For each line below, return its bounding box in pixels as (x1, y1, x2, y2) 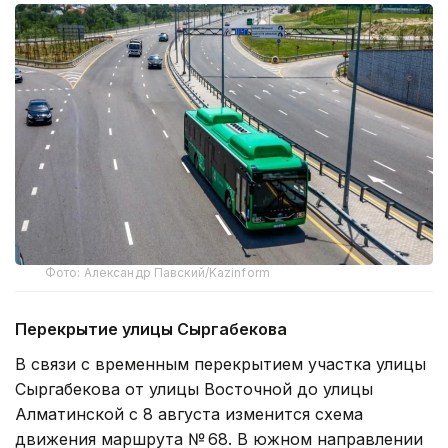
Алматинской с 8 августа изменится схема (15, 404, 363, 425)
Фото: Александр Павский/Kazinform (45, 265, 270, 281)
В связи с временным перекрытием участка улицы (15, 354, 426, 375)
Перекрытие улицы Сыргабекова (15, 319, 287, 340)
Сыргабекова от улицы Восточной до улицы (15, 379, 373, 400)
